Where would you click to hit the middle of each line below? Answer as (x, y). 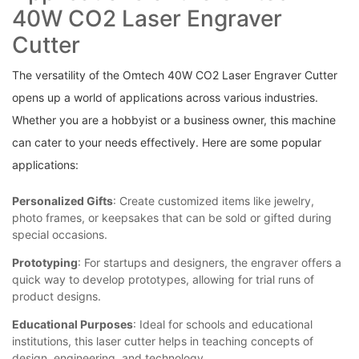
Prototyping (45, 263)
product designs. (56, 296)
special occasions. (60, 235)
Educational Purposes (73, 325)
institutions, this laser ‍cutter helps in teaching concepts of (163, 341)
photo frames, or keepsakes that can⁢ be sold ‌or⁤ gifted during (172, 218)
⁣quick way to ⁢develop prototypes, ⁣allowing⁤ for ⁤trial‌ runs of (163, 280)
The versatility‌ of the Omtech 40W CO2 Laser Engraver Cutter (175, 75)
